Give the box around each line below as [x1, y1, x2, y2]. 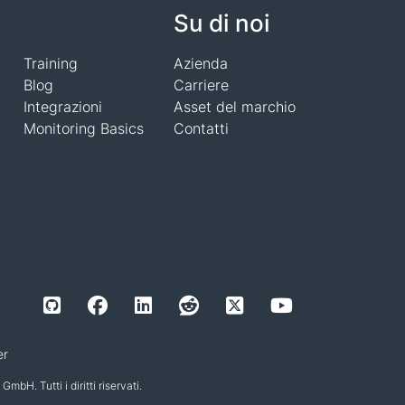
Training [23, 54, 78, 72]
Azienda [173, 54, 228, 72]
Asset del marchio [173, 98, 296, 116]
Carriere [173, 76, 229, 94]
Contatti [173, 119, 229, 137]
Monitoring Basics [23, 119, 144, 137]
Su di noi [173, 9, 269, 37]
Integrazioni [23, 98, 102, 116]
